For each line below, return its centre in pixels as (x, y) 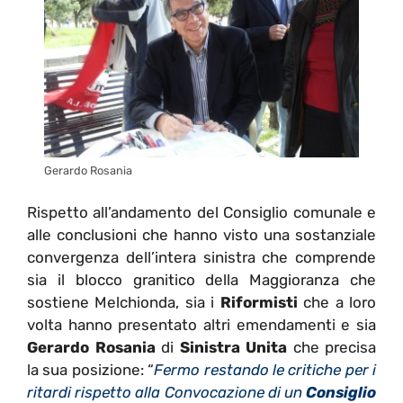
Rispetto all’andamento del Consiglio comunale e (201, 213)
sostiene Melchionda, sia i (124, 303)
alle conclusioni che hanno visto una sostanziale (201, 235)
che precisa (334, 348)
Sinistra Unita (233, 348)
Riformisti (259, 303)
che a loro (337, 303)
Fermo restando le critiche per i (265, 370)
